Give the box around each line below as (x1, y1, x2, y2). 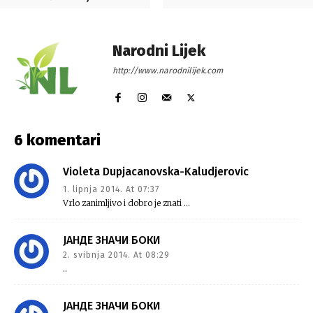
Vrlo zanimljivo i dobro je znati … (63, 198, 190, 209)
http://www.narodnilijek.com (112, 66, 223, 76)
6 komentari (14, 131, 101, 150)
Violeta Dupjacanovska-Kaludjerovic (63, 165, 249, 179)
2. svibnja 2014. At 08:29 (63, 250, 170, 261)
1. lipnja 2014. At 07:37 (63, 184, 159, 195)
